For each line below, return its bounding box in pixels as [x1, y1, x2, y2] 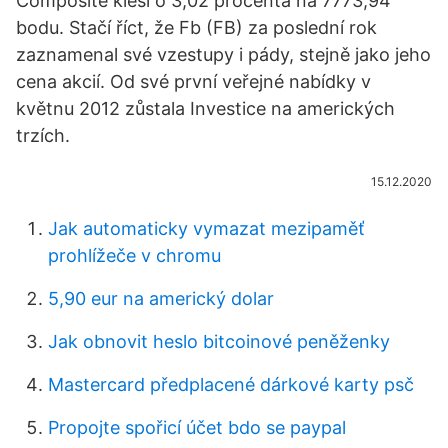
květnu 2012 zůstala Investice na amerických [16, 98, 395, 119]
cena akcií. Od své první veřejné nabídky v [16, 71, 371, 92]
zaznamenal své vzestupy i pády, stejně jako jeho [16, 44, 431, 65]
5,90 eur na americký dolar [48, 288, 274, 309]
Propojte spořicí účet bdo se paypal [48, 417, 346, 438]
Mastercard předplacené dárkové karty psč [48, 374, 414, 395]
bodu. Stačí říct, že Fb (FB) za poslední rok [16, 17, 377, 38]
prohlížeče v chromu [48, 245, 221, 266]
